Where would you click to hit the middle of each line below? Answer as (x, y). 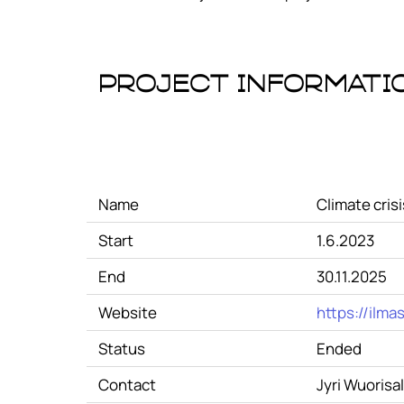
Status (121, 349)
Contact (127, 385)
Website (127, 312)
